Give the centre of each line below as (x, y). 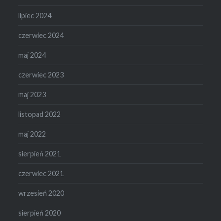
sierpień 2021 (40, 154)
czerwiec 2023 (41, 75)
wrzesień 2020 (41, 193)
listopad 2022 (40, 114)
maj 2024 (32, 55)
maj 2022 (32, 134)
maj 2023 (32, 95)
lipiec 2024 (35, 16)
